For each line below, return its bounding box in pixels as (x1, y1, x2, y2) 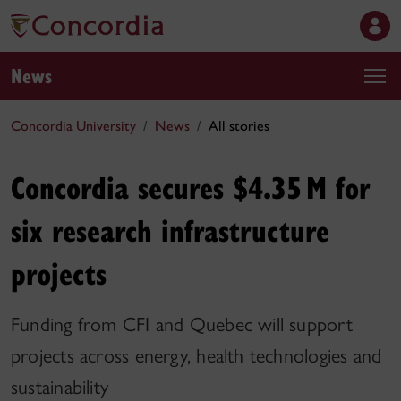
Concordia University (11, 117, 136, 134)
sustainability (11, 375, 109, 399)
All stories (209, 117, 269, 134)
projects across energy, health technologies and (11, 344, 382, 368)
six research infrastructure (11, 209, 329, 251)
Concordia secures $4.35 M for (11, 166, 371, 208)
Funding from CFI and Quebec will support (11, 312, 353, 337)
